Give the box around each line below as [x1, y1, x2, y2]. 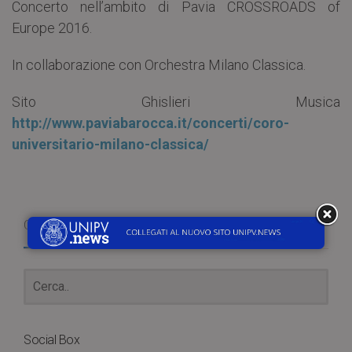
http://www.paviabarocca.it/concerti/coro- [12, 115, 289, 132]
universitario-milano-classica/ [12, 136, 209, 153]
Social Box [24, 332, 79, 348]
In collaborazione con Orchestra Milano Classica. [12, 57, 306, 74]
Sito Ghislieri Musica [12, 93, 340, 111]
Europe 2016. [12, 20, 92, 37]
